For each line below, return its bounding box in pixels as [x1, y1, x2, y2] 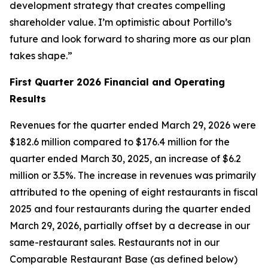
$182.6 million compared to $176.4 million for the [10, 136, 230, 148]
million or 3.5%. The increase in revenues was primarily [10, 169, 256, 181]
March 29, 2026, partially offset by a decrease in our [10, 220, 250, 232]
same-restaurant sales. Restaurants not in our [10, 236, 220, 248]
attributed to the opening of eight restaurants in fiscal [10, 186, 258, 198]
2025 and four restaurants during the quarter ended [10, 203, 251, 215]
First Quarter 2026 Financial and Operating [10, 76, 225, 88]
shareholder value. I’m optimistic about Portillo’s [10, 16, 232, 28]
